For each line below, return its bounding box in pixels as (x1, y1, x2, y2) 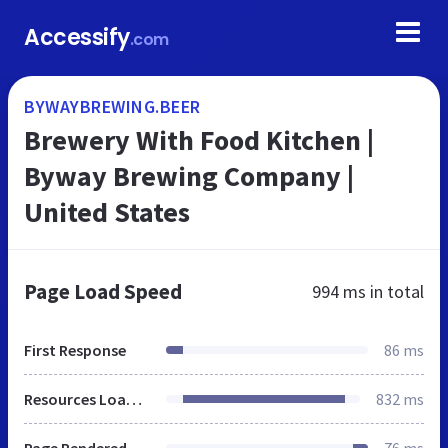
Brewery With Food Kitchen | (24, 122, 374, 158)
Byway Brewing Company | (24, 158, 354, 194)
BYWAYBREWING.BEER (24, 95, 201, 118)
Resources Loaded (126, 389, 142, 409)
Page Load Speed (24, 278, 182, 305)
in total (366, 280, 424, 303)
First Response (24, 340, 126, 360)
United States (24, 194, 190, 230)
